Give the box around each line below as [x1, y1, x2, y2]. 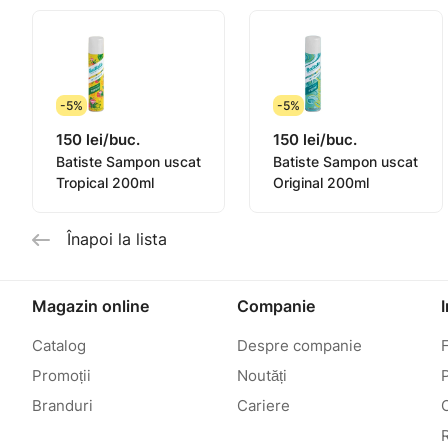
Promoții [32, 366, 91, 385]
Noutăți [236, 366, 287, 385]
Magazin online [32, 296, 149, 316]
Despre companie [236, 336, 362, 355]
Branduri [32, 396, 93, 415]
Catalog [32, 336, 86, 355]
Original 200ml [273, 174, 370, 192]
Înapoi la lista [67, 229, 167, 250]
